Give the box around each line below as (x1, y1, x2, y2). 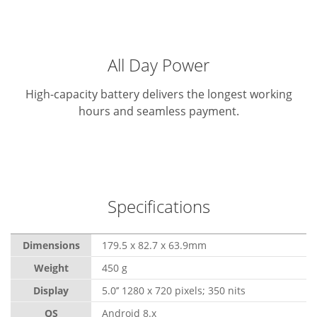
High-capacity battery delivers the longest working (25, 86, 292, 103)
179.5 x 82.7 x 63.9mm (102, 238, 207, 253)
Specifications (107, 195, 210, 219)
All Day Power (108, 53, 209, 77)
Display (33, 284, 69, 298)
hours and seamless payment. (78, 103, 239, 120)
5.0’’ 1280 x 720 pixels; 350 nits (102, 284, 246, 298)
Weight (33, 261, 69, 275)
